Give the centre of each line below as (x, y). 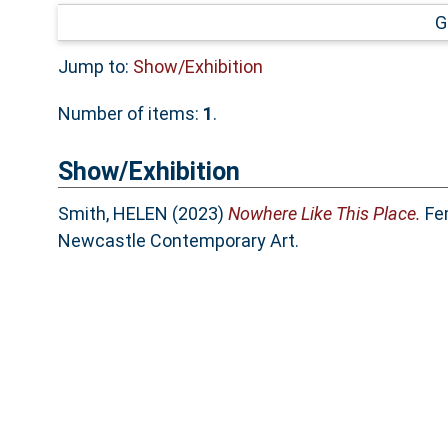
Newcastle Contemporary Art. (178, 241)
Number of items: (130, 113)
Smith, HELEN (112, 214)
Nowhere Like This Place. (324, 214)
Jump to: (95, 66)
